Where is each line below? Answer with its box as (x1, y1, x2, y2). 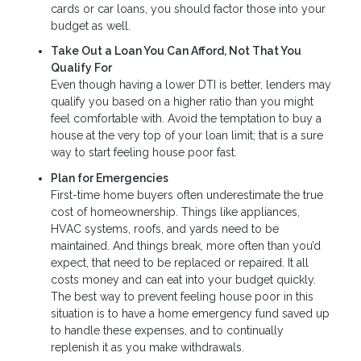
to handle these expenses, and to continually (51, 323, 284, 337)
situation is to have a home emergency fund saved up (51, 306, 330, 320)
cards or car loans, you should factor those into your (51, 2, 326, 15)
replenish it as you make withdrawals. (51, 340, 244, 354)
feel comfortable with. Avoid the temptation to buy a (51, 112, 322, 126)
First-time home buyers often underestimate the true (51, 188, 323, 201)
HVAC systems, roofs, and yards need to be (51, 222, 279, 235)
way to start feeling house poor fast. (51, 146, 237, 160)
